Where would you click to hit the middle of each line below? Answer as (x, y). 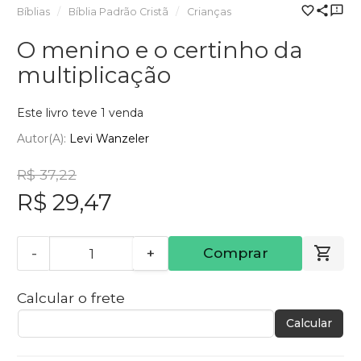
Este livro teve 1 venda (80, 113)
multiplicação (94, 75)
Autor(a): (43, 138)
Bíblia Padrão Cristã (118, 12)
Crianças (209, 12)
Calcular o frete (71, 298)
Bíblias (33, 12)
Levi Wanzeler (109, 138)
